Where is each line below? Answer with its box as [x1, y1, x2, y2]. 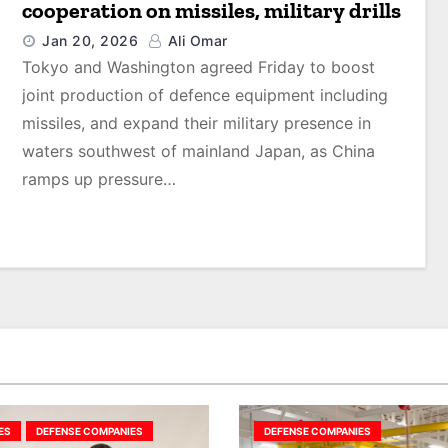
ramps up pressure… [22, 169, 177, 189]
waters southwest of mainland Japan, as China [22, 141, 376, 161]
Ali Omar [163, 32, 228, 49]
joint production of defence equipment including [22, 85, 389, 105]
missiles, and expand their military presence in [22, 113, 372, 133]
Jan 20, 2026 [42, 32, 139, 49]
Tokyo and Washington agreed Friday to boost [22, 57, 376, 77]
